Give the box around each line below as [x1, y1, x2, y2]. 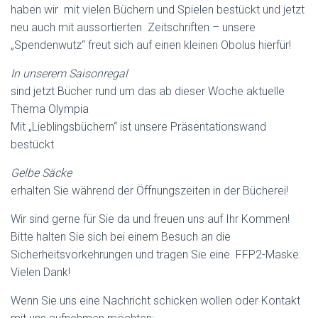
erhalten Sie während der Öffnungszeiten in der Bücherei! [11, 184, 288, 197]
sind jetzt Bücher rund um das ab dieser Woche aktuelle [11, 84, 285, 98]
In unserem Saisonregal [11, 67, 128, 80]
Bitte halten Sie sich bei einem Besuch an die [11, 230, 231, 243]
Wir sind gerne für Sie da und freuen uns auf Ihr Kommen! [11, 212, 290, 226]
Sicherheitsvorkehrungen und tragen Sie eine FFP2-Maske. [11, 248, 302, 261]
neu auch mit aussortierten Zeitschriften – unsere [11, 21, 256, 34]
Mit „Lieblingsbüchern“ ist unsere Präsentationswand [11, 120, 266, 133]
